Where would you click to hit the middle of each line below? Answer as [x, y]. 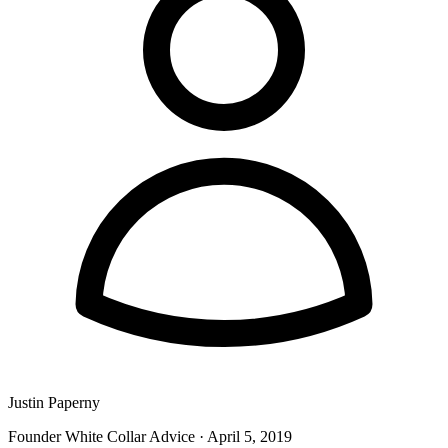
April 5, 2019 [249, 436]
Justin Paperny [54, 402]
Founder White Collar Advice [101, 436]
